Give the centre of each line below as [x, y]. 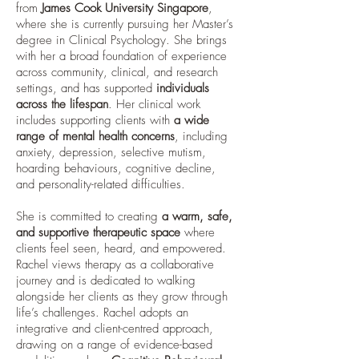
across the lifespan [62, 104]
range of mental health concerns [95, 136]
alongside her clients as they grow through [122, 296]
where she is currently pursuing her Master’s [125, 24]
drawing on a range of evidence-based [114, 345]
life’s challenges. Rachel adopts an [102, 313]
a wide [192, 120]
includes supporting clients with [95, 120]
